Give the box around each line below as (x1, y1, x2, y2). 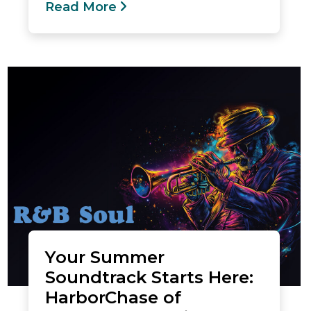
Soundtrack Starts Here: (45, 267, 253, 287)
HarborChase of (45, 287, 181, 308)
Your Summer (45, 246, 165, 267)
